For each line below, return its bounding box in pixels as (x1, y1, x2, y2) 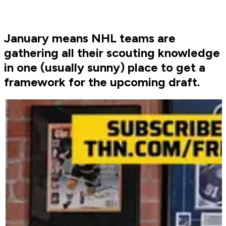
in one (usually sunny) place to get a (4, 60, 205, 75)
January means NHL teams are (4, 31, 176, 46)
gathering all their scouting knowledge (4, 45, 220, 61)
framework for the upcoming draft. (4, 75, 200, 90)
